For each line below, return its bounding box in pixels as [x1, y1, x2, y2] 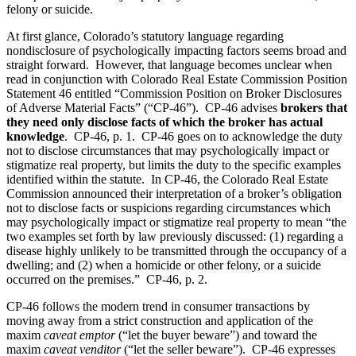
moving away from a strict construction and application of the [6, 314, 313, 328]
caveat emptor [44, 328, 115, 342]
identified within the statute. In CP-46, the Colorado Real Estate [6, 172, 328, 187]
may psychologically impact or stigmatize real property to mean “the [6, 215, 346, 230]
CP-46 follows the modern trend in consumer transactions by [6, 300, 310, 314]
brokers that [281, 101, 347, 115]
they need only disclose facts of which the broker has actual [6, 115, 323, 130]
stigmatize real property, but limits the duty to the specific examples [6, 158, 341, 172]
